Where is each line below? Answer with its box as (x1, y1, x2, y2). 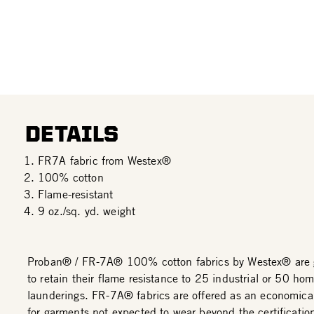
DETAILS (25, 121, 119, 146)
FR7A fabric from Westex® (38, 153, 171, 168)
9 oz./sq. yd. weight (38, 203, 136, 218)
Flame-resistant (38, 186, 114, 201)
